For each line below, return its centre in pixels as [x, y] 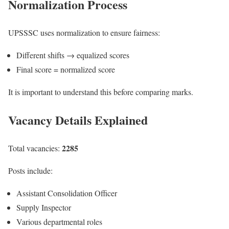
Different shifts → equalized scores [73, 55]
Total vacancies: [35, 148]
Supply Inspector [44, 207]
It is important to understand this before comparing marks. [101, 91]
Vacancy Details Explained [78, 120]
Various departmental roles [59, 221]
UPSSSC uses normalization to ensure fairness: [84, 32]
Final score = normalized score [66, 69]
